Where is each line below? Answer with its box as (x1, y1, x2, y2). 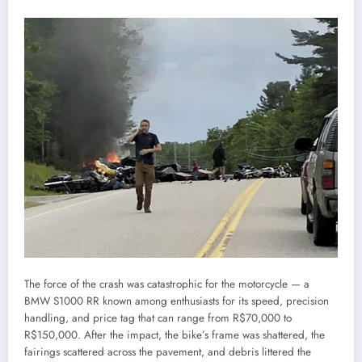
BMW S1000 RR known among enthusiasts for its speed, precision (24, 293, 329, 309)
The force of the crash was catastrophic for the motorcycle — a (24, 276, 309, 293)
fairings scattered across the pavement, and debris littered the (24, 344, 311, 360)
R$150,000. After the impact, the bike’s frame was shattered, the (24, 327, 325, 343)
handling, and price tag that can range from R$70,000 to (24, 310, 292, 326)
